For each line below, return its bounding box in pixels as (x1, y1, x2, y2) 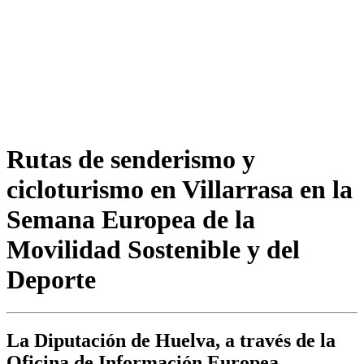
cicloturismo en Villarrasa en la (6, 174, 353, 204)
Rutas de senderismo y (6, 144, 255, 174)
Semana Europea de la (6, 204, 255, 234)
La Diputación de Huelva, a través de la (6, 330, 336, 352)
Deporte (6, 264, 96, 294)
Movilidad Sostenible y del (6, 234, 300, 264)
